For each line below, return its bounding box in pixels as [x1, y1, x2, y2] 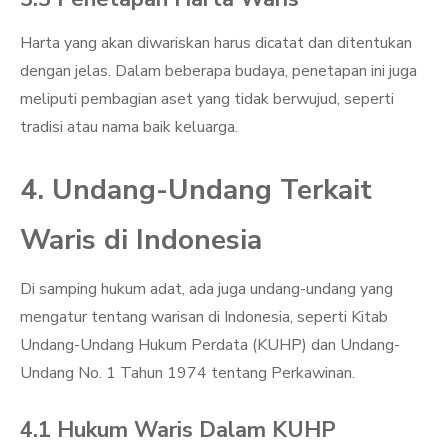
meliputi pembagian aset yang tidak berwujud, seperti [20, 88, 394, 110]
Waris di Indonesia [20, 221, 262, 259]
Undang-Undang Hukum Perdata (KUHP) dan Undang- [20, 334, 400, 356]
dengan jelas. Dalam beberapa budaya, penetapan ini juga [20, 60, 417, 82]
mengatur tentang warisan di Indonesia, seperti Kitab [20, 306, 388, 328]
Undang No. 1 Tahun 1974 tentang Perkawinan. [20, 362, 355, 384]
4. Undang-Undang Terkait [20, 171, 372, 209]
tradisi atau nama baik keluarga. [20, 116, 238, 138]
